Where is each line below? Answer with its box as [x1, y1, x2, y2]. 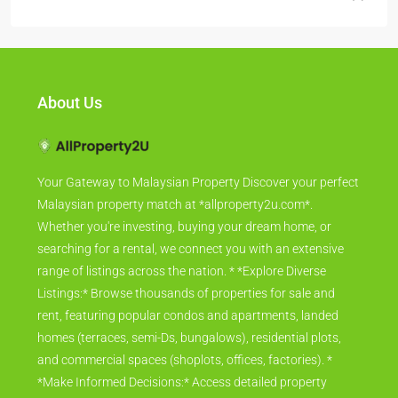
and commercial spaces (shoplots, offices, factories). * [37, 361, 332, 376]
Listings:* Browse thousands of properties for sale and [37, 294, 335, 309]
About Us [37, 100, 102, 120]
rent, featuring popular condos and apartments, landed [37, 316, 338, 331]
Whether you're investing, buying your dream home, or [37, 227, 331, 243]
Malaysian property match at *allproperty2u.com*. [37, 205, 313, 220]
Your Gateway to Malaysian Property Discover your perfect [37, 183, 359, 198]
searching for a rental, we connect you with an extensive [37, 250, 344, 265]
